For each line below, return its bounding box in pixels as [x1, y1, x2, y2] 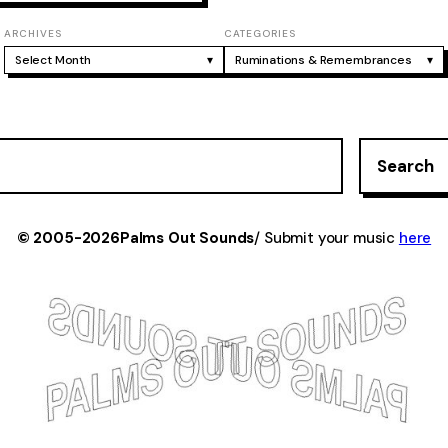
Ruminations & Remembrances [235, 51, 412, 68]
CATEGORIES [224, 26, 296, 40]
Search [377, 154, 434, 177]
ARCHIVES [4, 26, 62, 40]
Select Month [15, 51, 91, 68]
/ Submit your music [254, 227, 399, 248]
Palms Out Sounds [119, 227, 255, 248]
